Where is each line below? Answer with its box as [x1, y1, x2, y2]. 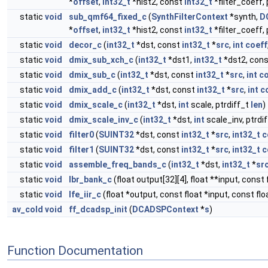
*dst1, [166, 55, 194, 65]
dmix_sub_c [69, 70, 115, 80]
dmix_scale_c [69, 100, 123, 109]
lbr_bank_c [69, 175, 112, 184]
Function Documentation [7, 243, 143, 258]
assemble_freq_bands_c [69, 160, 166, 169]
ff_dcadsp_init [69, 205, 127, 214]
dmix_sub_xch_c [69, 55, 133, 65]
